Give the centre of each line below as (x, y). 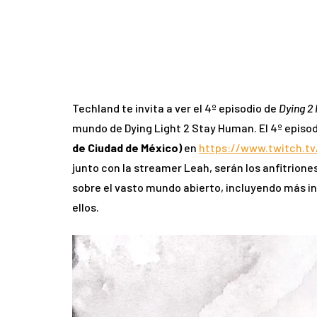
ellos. (86, 207)
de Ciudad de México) (127, 148)
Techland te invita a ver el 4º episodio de (175, 108)
